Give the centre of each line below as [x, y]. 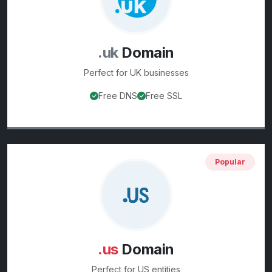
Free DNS [118, 96]
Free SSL [164, 96]
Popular [230, 162]
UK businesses [159, 73]
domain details [208, 119]
